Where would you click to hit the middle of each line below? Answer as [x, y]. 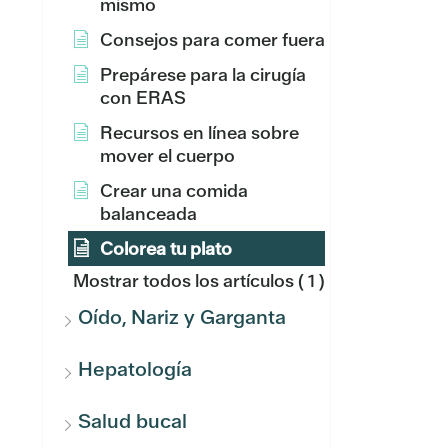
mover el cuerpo [167, 155]
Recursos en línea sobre [199, 132]
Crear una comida [174, 190]
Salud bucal [132, 421]
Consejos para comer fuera [212, 39]
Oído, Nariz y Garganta [182, 317]
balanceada [148, 213]
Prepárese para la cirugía [203, 74]
